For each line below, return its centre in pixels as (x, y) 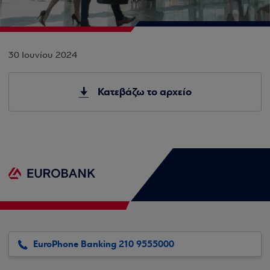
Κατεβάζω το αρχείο (145, 92)
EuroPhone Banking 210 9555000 (104, 244)
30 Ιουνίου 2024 (43, 55)
